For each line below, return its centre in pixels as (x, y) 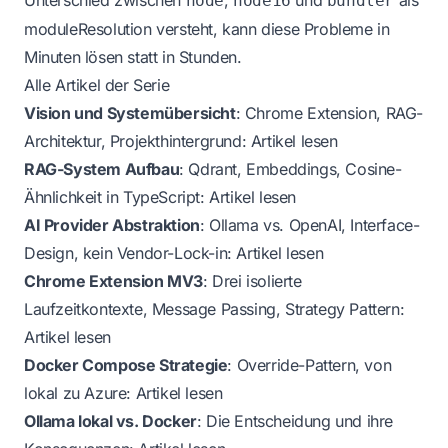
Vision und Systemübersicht (130, 113)
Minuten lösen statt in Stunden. (133, 57)
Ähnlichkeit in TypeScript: (117, 197)
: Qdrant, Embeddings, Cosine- (290, 169)
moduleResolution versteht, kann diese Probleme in (207, 29)
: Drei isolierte (252, 281)
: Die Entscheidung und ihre (295, 421)
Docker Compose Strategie (126, 365)
